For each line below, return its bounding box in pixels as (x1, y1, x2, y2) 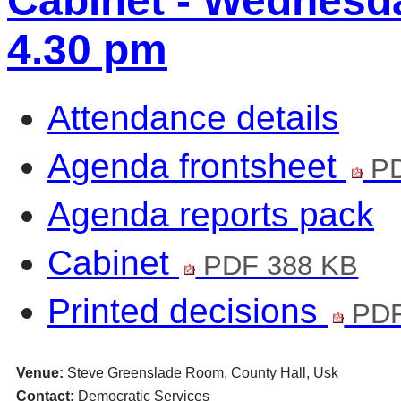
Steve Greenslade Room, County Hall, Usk (66, 365, 338, 381)
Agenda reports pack (47, 195, 374, 235)
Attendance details (47, 98, 339, 138)
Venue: (15, 365, 67, 381)
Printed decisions (47, 292, 328, 331)
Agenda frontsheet (47, 147, 346, 186)
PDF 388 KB (195, 250, 359, 282)
